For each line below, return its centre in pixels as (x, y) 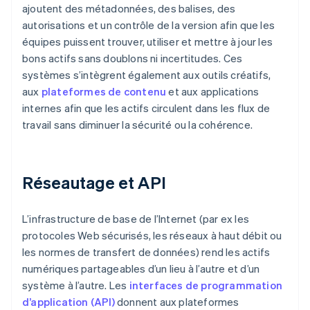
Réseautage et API (94, 183)
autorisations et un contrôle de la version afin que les (149, 25)
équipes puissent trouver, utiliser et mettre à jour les (148, 42)
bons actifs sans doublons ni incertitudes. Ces (133, 58)
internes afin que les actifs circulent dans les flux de (146, 108)
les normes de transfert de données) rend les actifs (146, 252)
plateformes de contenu (104, 92)
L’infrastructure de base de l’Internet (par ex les (136, 219)
